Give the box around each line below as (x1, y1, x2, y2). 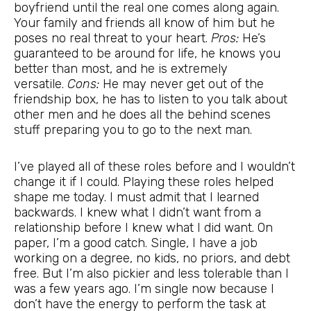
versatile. (14, 76, 67, 92)
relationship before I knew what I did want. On (14, 220, 273, 236)
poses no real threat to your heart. (14, 30, 211, 46)
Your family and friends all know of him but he (14, 15, 275, 31)
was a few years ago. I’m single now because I (14, 281, 274, 297)
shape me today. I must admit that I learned (14, 190, 259, 205)
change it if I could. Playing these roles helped (14, 174, 274, 190)
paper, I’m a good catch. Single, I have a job (14, 235, 258, 251)
